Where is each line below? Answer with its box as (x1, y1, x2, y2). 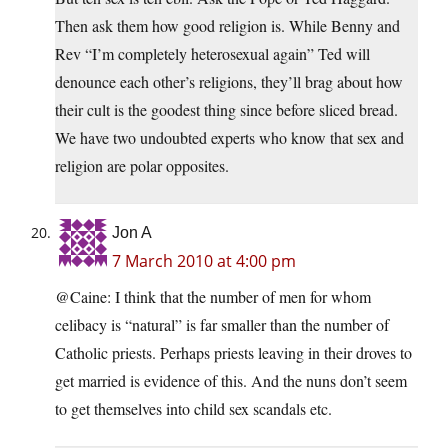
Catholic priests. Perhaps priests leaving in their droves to (55, 341, 412, 363)
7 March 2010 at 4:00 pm (112, 249, 296, 272)
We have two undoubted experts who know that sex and (55, 126, 404, 148)
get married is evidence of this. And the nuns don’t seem (55, 369, 407, 391)
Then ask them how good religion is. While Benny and (55, 14, 400, 36)
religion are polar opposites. (55, 154, 229, 176)
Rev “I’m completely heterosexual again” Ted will (55, 42, 370, 64)
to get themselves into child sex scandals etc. (55, 397, 332, 419)
